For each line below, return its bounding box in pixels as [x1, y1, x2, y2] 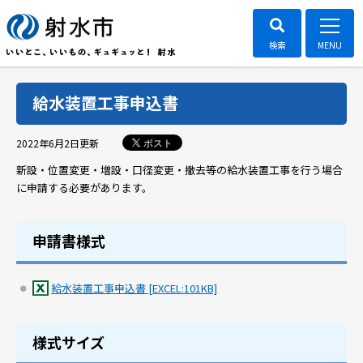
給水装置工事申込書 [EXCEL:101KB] [51, 280, 217, 296]
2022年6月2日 [16, 135, 79, 150]
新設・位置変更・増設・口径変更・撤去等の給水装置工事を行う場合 [16, 162, 343, 177]
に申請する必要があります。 [16, 180, 152, 195]
